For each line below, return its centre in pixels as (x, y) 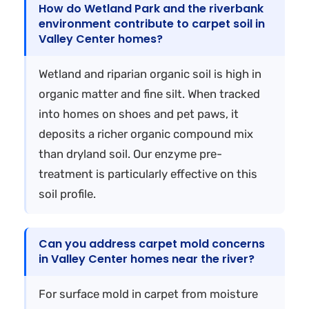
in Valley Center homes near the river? (147, 259)
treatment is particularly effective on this (148, 173)
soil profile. (67, 193)
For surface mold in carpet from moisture (148, 293)
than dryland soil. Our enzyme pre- (130, 153)
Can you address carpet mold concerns (152, 243)
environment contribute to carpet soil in (152, 23)
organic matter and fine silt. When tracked (149, 93)
